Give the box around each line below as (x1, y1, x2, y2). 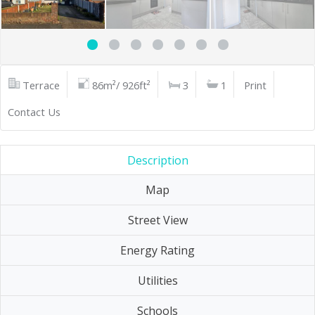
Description (127, 153, 188, 168)
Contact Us (8, 105, 60, 119)
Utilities (137, 273, 178, 288)
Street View (127, 212, 188, 228)
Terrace (22, 78, 60, 92)
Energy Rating (120, 243, 195, 258)
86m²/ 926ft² (92, 78, 150, 92)
